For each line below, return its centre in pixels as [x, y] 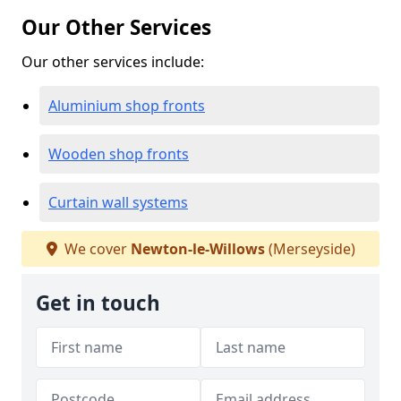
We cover [95, 249]
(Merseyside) [310, 249]
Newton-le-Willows [197, 249]
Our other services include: [113, 62]
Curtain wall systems [118, 202]
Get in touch [98, 303]
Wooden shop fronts [119, 154]
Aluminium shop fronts [127, 106]
